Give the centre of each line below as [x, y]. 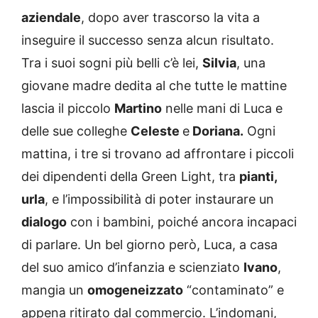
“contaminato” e [234, 290]
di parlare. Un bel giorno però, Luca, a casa [149, 245]
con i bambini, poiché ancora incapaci [182, 222]
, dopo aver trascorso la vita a [170, 18]
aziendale [51, 18]
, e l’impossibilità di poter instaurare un [159, 199]
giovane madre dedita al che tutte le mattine [154, 86]
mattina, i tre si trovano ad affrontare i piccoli [158, 154]
